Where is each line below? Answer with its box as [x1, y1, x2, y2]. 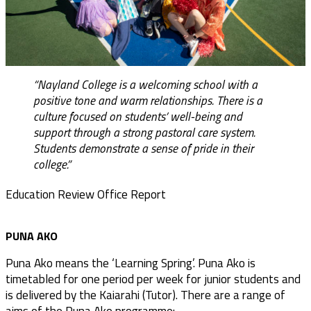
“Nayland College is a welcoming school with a [33, 80, 258, 92]
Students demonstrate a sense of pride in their [33, 144, 253, 156]
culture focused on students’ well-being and [33, 112, 242, 124]
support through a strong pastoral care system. [33, 128, 255, 140]
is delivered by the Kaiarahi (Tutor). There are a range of [6, 285, 285, 304]
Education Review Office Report [6, 184, 166, 203]
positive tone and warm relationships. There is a [33, 96, 262, 108]
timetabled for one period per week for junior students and [6, 269, 301, 288]
